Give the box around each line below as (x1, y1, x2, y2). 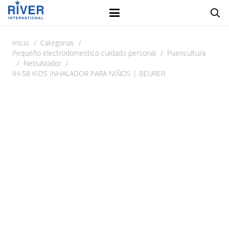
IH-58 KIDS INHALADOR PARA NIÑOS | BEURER (12, 68, 165, 78)
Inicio (12, 38, 29, 48)
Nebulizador (24, 58, 62, 68)
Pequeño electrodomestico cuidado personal (12, 48, 156, 58)
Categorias (40, 38, 75, 48)
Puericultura (167, 48, 206, 58)
